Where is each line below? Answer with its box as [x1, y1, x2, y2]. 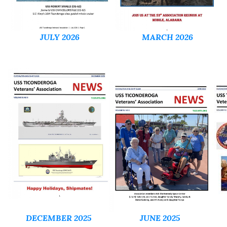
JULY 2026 [40, 32, 80, 42]
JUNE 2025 [139, 213, 180, 223]
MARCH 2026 [142, 32, 193, 42]
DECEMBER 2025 [25, 213, 91, 223]
